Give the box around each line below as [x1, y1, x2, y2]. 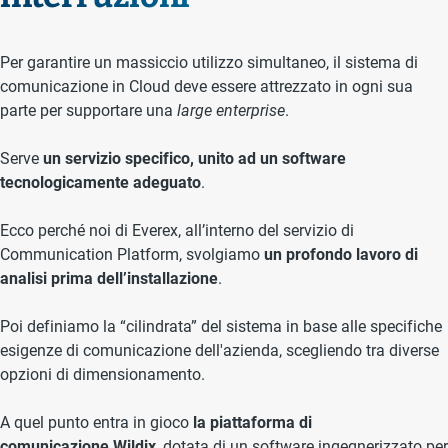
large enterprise [177, 100, 285, 120]
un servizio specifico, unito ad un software [43, 148, 346, 168]
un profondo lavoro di [264, 244, 418, 264]
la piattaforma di [193, 412, 312, 432]
